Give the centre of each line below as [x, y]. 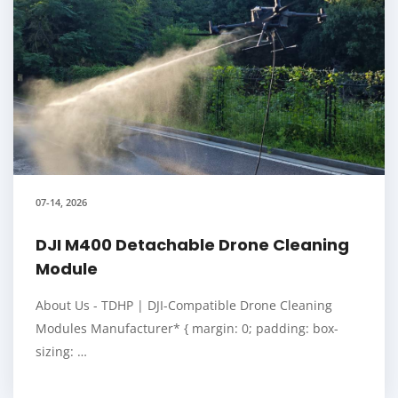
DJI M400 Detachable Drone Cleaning [192, 245]
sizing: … [61, 352]
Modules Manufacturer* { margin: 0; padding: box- [187, 329]
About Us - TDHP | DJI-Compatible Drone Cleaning [184, 306]
